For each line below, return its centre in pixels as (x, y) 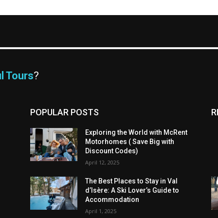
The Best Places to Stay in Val (132, 181)
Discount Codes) (112, 151)
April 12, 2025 (102, 162)
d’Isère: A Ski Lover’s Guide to (132, 190)
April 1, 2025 (101, 211)
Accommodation (112, 199)
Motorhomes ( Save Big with (130, 141)
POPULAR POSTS (64, 112)
